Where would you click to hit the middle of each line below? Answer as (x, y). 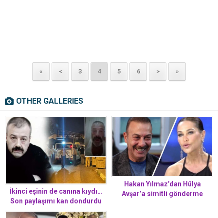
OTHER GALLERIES (50, 101)
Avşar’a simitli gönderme (162, 193)
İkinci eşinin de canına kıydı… (56, 191)
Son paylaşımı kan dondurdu (56, 201)
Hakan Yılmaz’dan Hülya (162, 184)
